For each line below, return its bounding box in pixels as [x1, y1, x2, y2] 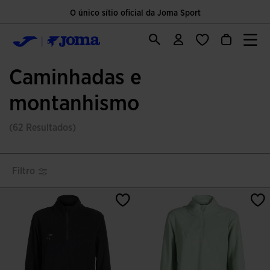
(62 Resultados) [9, 123, 76, 133]
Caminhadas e [9, 67, 142, 89]
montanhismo [9, 93, 139, 115]
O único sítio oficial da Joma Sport [69, 9, 201, 17]
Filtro [12, 166, 35, 176]
